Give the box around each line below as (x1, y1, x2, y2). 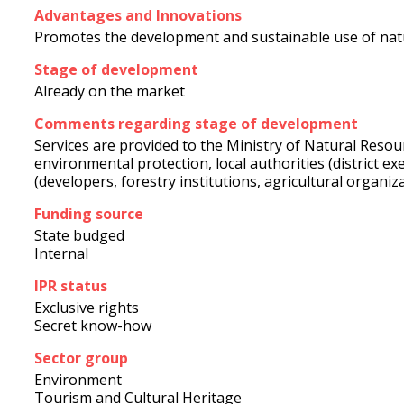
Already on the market (34, 81, 185, 101)
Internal (34, 243, 88, 263)
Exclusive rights (34, 298, 139, 317)
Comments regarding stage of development (34, 114, 358, 133)
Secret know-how (34, 316, 151, 335)
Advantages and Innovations (34, 5, 242, 25)
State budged (34, 225, 124, 245)
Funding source (34, 204, 143, 224)
